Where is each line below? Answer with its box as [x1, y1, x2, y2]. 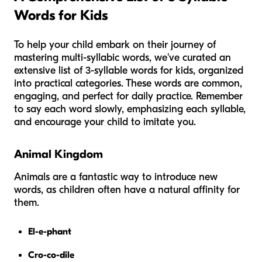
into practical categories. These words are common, [14, 77, 242, 89]
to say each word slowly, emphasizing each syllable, [14, 102, 246, 115]
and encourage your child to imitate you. [14, 115, 196, 128]
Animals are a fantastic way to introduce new [14, 170, 218, 183]
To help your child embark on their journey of [14, 38, 216, 51]
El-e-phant [28, 226, 71, 237]
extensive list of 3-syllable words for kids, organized [14, 64, 243, 77]
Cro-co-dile [28, 249, 74, 260]
